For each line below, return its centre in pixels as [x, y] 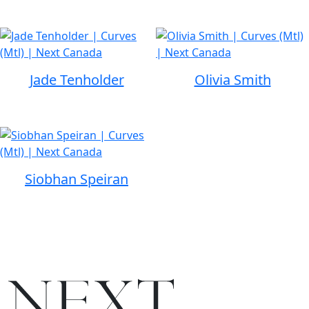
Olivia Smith [232, 80]
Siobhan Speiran [77, 179]
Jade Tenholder [77, 80]
